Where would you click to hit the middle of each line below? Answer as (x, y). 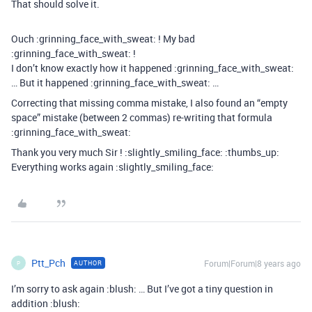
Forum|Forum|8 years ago (252, 264)
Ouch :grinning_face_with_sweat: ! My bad (103, 39)
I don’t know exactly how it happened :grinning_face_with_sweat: (153, 68)
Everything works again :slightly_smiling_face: (112, 167)
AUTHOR (88, 263)
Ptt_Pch (48, 263)
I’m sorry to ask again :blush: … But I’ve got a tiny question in (142, 289)
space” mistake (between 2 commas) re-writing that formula (142, 118)
